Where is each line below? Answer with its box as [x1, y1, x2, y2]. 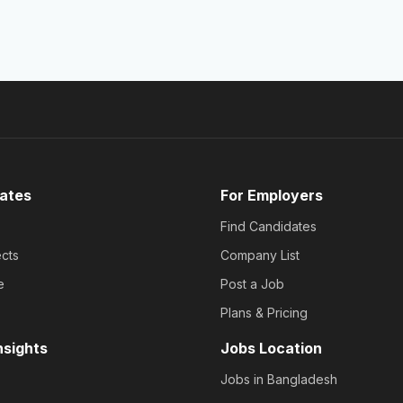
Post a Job [220, 276, 284, 292]
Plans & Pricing [220, 305, 308, 321]
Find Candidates [220, 219, 317, 235]
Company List [220, 247, 300, 264]
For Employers [220, 186, 323, 205]
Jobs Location [220, 339, 322, 358]
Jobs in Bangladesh [220, 372, 337, 388]
